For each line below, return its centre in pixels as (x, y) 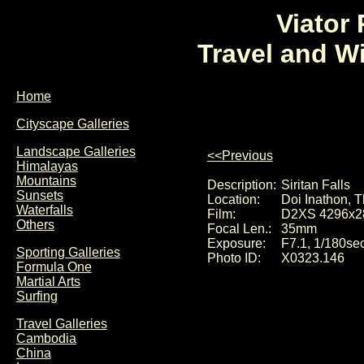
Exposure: (236, 243)
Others (35, 225)
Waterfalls (44, 210)
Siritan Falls (315, 185)
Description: (241, 185)
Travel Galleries (61, 324)
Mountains (46, 181)
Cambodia (46, 338)
